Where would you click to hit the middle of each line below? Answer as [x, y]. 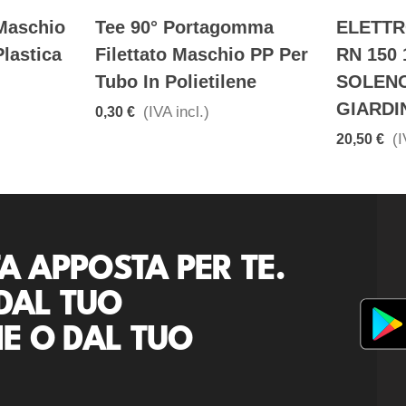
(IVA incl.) [176, 111]
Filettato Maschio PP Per [202, 54]
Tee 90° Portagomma [184, 27]
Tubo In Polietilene [176, 81]
